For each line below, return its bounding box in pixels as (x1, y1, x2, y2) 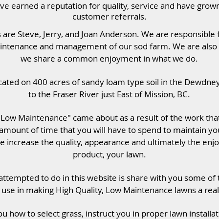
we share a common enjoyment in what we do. (21, 53, 198, 64)
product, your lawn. (72, 149, 146, 160)
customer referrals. (72, 11, 147, 22)
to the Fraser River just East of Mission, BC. (28, 88, 190, 100)
